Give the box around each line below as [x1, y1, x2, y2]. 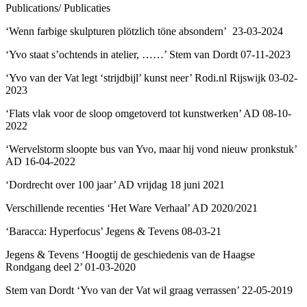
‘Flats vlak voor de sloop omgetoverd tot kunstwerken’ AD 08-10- [5, 107, 291, 119]
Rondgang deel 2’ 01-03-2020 [5, 260, 136, 273]
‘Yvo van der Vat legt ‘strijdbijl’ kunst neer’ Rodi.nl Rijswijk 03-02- [5, 71, 297, 84]
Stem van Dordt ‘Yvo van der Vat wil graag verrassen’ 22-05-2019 [5, 284, 293, 296]
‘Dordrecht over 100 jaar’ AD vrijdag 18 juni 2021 [5, 178, 225, 191]
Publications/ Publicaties [5, 1, 110, 14]
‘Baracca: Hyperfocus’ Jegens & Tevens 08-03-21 [5, 225, 221, 237]
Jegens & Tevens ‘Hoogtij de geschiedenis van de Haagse [5, 248, 255, 260]
